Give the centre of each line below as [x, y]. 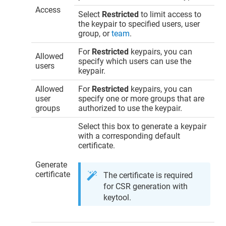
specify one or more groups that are [142, 98]
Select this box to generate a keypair [143, 126]
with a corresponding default [129, 136]
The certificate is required [148, 175]
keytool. [118, 197]
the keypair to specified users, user [139, 24]
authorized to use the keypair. [130, 108]
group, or [95, 33]
